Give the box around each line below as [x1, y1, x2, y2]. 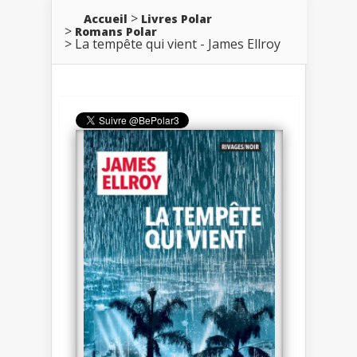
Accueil [84, 10, 127, 26]
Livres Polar [141, 10, 212, 26]
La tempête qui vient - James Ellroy [75, 34, 280, 53]
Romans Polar [75, 23, 157, 39]
